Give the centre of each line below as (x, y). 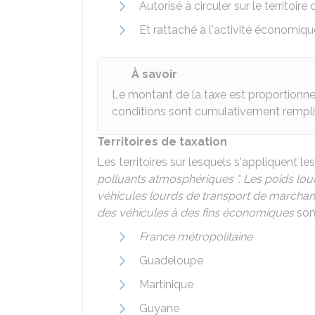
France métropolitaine (196, 237)
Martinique (166, 284)
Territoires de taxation (162, 142)
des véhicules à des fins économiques (195, 213)
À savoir (154, 74)
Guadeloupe (171, 261)
